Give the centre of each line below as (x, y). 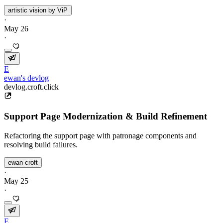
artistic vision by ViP (38, 10)
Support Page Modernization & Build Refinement (106, 116)
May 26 (16, 29)
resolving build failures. (41, 144)
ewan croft (23, 162)
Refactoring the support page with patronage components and (100, 135)
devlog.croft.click (31, 87)
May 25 (16, 181)
